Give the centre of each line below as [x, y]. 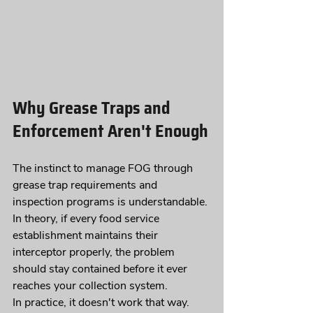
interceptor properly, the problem [95, 253]
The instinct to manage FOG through [104, 169]
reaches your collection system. [90, 286]
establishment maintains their [87, 236]
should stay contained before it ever [101, 269]
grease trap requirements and [86, 185]
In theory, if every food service [87, 219]
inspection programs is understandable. [111, 202]
